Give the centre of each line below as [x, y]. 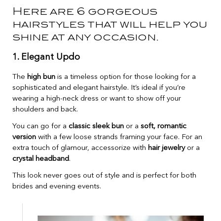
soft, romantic [164, 127]
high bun [41, 77]
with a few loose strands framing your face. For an [119, 138]
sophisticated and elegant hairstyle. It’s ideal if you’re [99, 88]
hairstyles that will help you [110, 24]
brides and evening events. [57, 187]
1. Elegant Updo [46, 57]
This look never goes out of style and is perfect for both [104, 176]
